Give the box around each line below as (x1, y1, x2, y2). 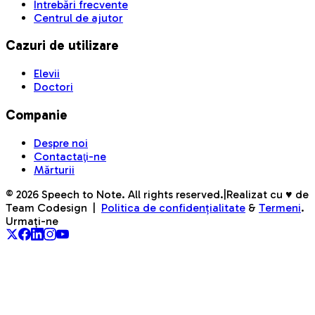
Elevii (34, 67, 60, 81)
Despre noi (34, 136, 88, 150)
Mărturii (34, 162, 75, 176)
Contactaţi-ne (34, 149, 106, 163)
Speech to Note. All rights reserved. (39, 187, 224, 201)
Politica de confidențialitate (101, 200, 245, 214)
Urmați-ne (6, 214, 58, 228)
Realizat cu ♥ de (226, 187, 309, 201)
